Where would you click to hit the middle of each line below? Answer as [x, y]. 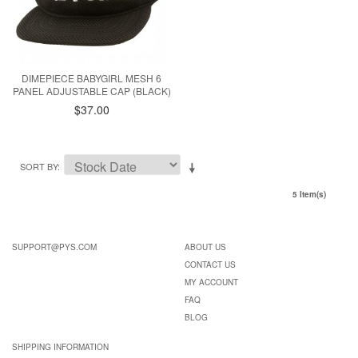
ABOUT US [205, 247]
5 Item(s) [309, 195]
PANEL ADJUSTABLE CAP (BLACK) [91, 91]
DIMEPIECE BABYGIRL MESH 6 [92, 78]
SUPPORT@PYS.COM [54, 247]
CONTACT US [210, 265]
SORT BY [39, 167]
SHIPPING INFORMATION [60, 347]
